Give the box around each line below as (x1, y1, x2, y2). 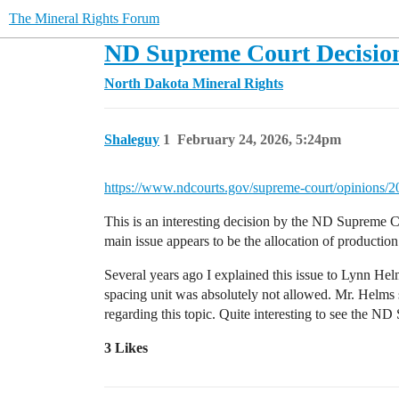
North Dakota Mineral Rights (104, 76, 283, 91)
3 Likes (104, 340, 148, 355)
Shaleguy (104, 132, 159, 147)
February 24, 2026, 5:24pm (177, 132, 341, 147)
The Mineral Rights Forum (9, 11, 159, 26)
